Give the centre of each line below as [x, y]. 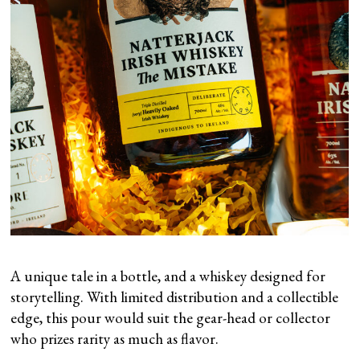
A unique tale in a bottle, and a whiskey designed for [168, 276]
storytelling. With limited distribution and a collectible [175, 297]
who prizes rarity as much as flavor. [115, 338]
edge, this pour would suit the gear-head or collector [171, 317]
